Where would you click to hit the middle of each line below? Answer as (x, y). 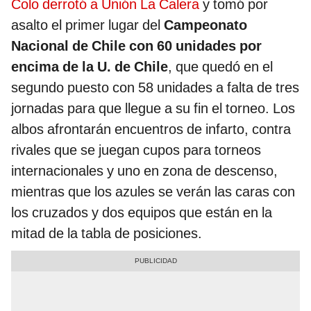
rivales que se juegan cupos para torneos (136, 150)
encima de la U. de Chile (90, 67)
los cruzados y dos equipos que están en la (142, 213)
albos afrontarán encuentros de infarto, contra (151, 129)
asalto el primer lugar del (87, 25)
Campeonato (205, 25)
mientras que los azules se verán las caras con (153, 192)
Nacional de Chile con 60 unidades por (136, 46)
